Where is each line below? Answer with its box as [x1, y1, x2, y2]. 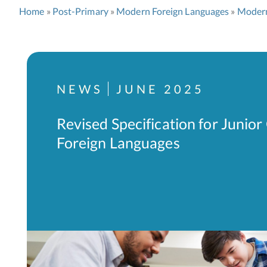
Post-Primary [52, 5, 108, 17]
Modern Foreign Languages [116, 5, 229, 17]
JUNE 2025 [116, 82, 204, 96]
